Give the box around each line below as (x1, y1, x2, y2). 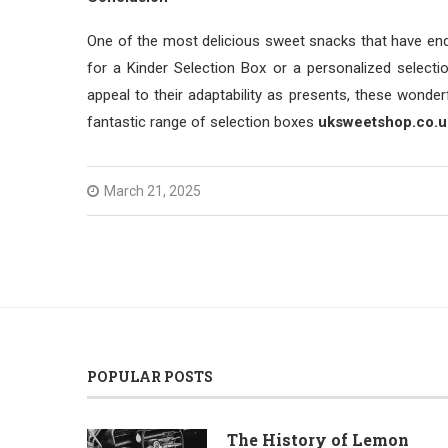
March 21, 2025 (104, 183, 201, 199)
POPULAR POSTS (87, 367, 213, 386)
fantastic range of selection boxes (87, 113, 318, 131)
